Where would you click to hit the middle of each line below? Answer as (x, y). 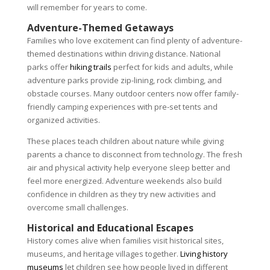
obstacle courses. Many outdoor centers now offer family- (133, 93)
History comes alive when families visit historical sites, (125, 240)
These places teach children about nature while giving (125, 141)
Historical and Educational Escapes (110, 228)
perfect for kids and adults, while (172, 67)
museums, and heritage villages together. (102, 254)
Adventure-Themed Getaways (100, 28)
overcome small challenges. (77, 207)
